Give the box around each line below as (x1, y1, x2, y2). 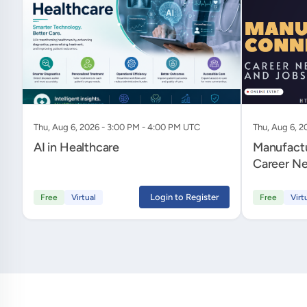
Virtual (71, 192, 96, 202)
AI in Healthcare (34, 140, 120, 155)
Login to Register (149, 191, 219, 202)
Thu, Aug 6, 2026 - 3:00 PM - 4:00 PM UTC (34, 122, 200, 132)
